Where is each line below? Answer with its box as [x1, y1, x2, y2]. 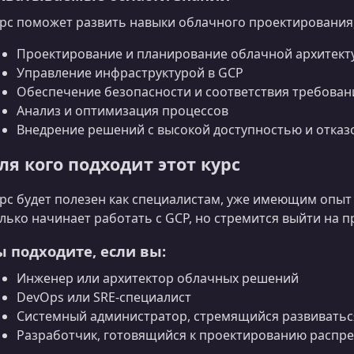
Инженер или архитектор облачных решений [17, 269, 299, 288]
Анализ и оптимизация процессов [17, 101, 228, 119]
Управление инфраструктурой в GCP [17, 63, 243, 81]
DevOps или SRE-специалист [17, 288, 191, 307]
